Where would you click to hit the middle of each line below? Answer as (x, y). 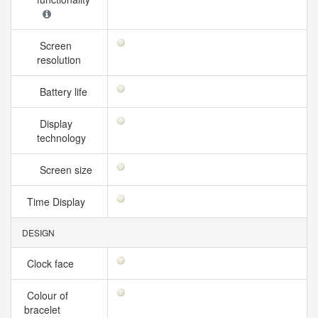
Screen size (67, 170)
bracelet (45, 309)
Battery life (65, 92)
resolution (62, 60)
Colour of (46, 295)
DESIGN (37, 232)
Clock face (52, 263)
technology (64, 138)
